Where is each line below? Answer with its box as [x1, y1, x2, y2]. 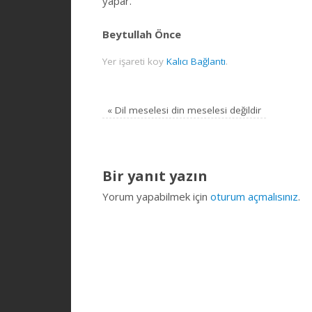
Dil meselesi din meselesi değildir [112, 103, 262, 116]
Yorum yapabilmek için [102, 189, 210, 203]
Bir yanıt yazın [102, 166, 208, 185]
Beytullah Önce [102, 26, 181, 41]
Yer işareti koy [102, 54, 166, 68]
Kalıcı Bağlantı [166, 54, 226, 68]
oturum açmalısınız [210, 189, 298, 203]
